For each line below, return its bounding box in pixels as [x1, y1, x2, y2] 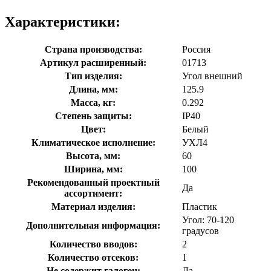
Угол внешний [182, 70, 243, 81]
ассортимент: [64, 188, 122, 198]
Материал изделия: [51, 201, 135, 212]
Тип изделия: [64, 70, 122, 81]
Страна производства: [44, 44, 142, 54]
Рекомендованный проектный [27, 177, 160, 188]
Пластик [182, 201, 217, 212]
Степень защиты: [54, 110, 132, 121]
